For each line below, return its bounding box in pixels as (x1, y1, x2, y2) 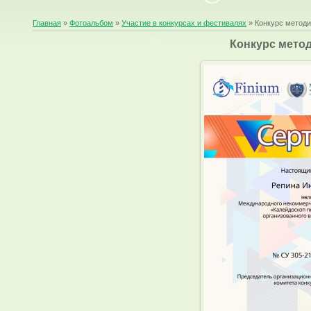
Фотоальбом (69, 19, 114, 27)
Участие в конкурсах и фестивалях (121, 19, 247, 27)
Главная (33, 19, 62, 27)
